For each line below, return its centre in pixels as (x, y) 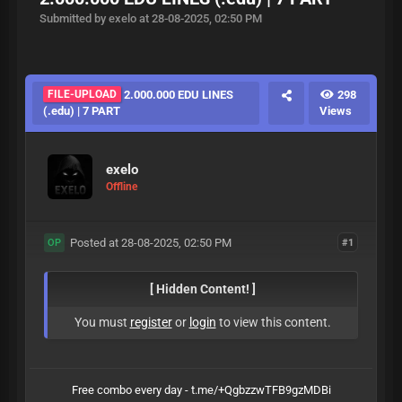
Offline (122, 186)
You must (102, 322)
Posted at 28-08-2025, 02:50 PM (148, 243)
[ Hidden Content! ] (202, 289)
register (151, 322)
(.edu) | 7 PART (82, 111)
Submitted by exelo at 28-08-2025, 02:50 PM (151, 18)
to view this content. (273, 322)
